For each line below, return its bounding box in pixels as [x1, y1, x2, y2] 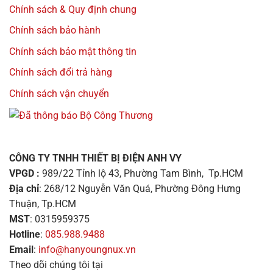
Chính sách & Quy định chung [9, 3, 136, 15]
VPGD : [9, 167, 42, 179]
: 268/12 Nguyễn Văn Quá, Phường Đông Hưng [39, 182, 241, 194]
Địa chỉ [9, 182, 39, 194]
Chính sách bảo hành [9, 24, 101, 37]
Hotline [9, 228, 40, 240]
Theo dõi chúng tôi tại [9, 258, 103, 271]
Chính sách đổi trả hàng [9, 66, 112, 79]
